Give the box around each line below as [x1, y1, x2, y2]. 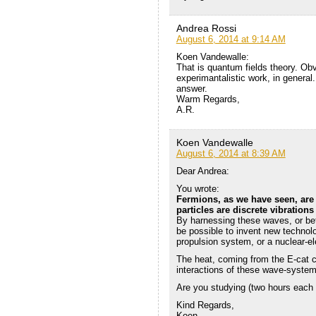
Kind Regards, [176, 300, 234, 311]
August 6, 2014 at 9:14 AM [176, 34, 286, 45]
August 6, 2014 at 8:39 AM [176, 148, 286, 159]
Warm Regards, [176, 94, 240, 105]
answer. [176, 83, 207, 95]
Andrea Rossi [176, 23, 236, 35]
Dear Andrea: [176, 166, 229, 177]
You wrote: [176, 183, 219, 195]
